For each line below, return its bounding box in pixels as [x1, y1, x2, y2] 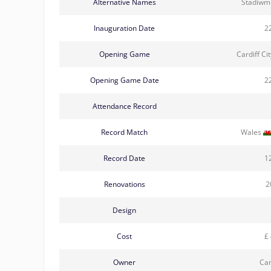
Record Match [101, 126, 148, 137]
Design [113, 204, 136, 215]
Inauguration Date [94, 22, 155, 33]
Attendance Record [92, 100, 157, 111]
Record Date [103, 152, 145, 163]
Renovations [103, 178, 145, 189]
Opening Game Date [90, 74, 159, 85]
